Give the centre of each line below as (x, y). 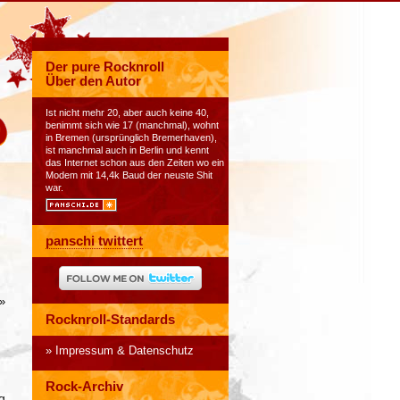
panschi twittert (94, 241)
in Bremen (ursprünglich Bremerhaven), (131, 137)
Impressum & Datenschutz (125, 351)
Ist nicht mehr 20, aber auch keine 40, (127, 112)
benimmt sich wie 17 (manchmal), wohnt (132, 125)
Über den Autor (93, 81)
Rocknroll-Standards (110, 320)
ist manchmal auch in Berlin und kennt (127, 150)
